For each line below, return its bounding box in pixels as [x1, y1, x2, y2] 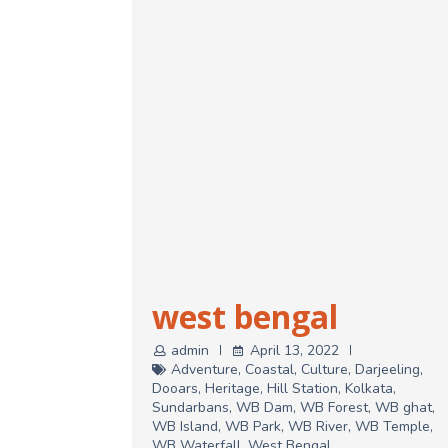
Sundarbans [152, 397, 229, 417]
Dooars [152, 378, 198, 398]
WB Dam [236, 397, 293, 417]
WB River [288, 416, 348, 436]
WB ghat [375, 397, 432, 417]
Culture [301, 359, 348, 379]
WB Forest [300, 397, 368, 417]
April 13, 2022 [250, 340, 339, 360]
